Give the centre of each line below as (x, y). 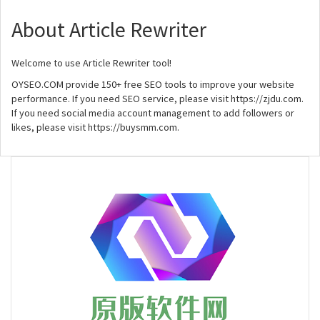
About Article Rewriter (109, 29)
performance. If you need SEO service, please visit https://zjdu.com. (157, 98)
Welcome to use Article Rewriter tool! (91, 62)
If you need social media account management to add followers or (153, 112)
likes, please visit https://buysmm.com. (95, 127)
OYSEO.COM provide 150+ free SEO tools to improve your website (153, 84)
